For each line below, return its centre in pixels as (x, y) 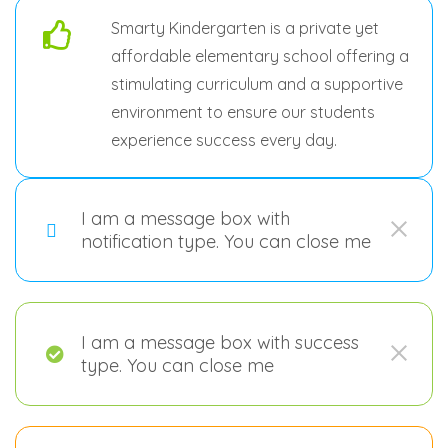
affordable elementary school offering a (260, 56)
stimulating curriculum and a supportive (257, 84)
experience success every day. (224, 140)
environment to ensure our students (243, 112)
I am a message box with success (220, 343)
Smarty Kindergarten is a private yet (245, 28)
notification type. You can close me (226, 242)
